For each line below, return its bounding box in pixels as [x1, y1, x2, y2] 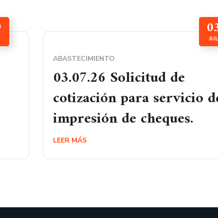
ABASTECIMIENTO [53, 54, 115, 63]
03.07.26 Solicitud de [53, 65, 185, 91]
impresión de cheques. [53, 106, 193, 132]
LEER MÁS [53, 136, 87, 145]
